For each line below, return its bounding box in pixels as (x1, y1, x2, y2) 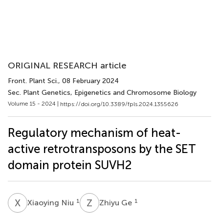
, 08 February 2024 (58, 77, 119, 85)
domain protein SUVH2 (8, 157, 131, 172)
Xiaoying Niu (27, 197, 76, 207)
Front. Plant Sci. (8, 77, 58, 85)
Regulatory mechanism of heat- (8, 125, 181, 140)
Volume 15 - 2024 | (8, 100, 60, 107)
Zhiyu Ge (99, 197, 134, 207)
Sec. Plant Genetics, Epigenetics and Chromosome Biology (8, 88, 197, 97)
